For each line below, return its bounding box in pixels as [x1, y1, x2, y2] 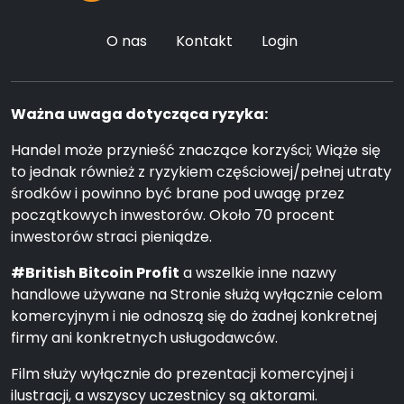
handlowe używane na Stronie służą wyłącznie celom [11, 284, 382, 305]
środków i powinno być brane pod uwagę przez [11, 183, 344, 204]
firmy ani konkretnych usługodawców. [11, 327, 278, 348]
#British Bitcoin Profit [11, 262, 179, 283]
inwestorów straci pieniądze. [11, 226, 212, 247]
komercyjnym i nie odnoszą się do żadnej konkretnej [11, 306, 377, 326]
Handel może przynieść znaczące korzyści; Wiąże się [11, 140, 381, 161]
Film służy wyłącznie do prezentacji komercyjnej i [11, 363, 353, 384]
